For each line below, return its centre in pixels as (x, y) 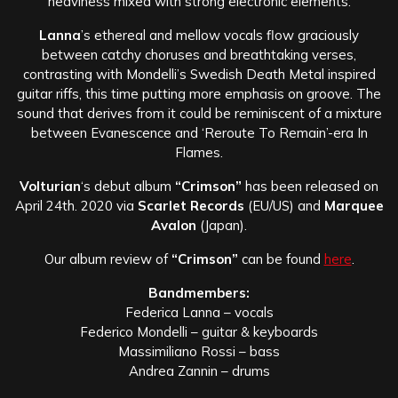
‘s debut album (126, 186)
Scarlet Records (192, 205)
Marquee (354, 205)
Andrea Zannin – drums (199, 370)
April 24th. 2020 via (76, 205)
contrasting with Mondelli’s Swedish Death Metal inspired (199, 74)
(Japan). (222, 225)
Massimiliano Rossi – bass (199, 351)
